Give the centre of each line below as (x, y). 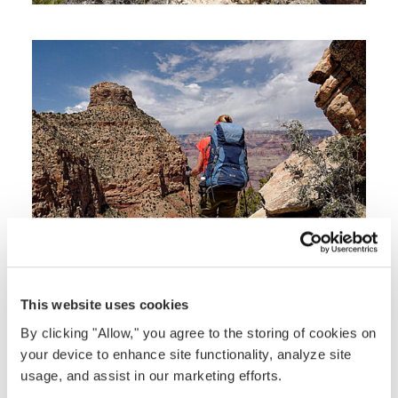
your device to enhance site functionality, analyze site (186, 354)
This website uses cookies (105, 305)
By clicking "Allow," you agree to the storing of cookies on (199, 332)
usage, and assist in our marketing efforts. (151, 375)
